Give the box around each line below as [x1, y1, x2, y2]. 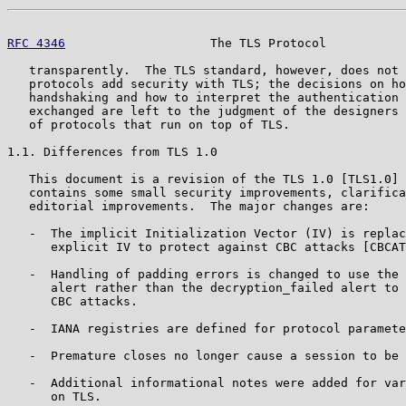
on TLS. [7, 389, 101, 403]
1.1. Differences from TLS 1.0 [7, 144, 217, 159]
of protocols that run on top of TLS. [7, 117, 290, 131]
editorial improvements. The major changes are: [7, 198, 370, 213]
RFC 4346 [7, 35, 65, 50]
